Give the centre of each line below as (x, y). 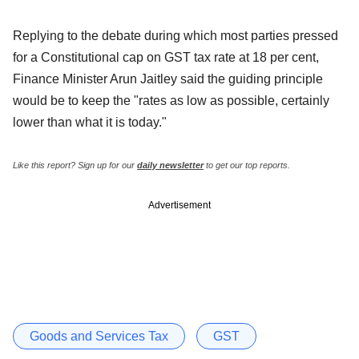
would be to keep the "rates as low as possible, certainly (171, 100)
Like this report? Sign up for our (75, 165)
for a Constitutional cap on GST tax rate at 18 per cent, (166, 57)
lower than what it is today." (90, 122)
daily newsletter (170, 165)
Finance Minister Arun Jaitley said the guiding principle (168, 79)
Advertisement (179, 205)
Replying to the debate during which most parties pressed (175, 35)
